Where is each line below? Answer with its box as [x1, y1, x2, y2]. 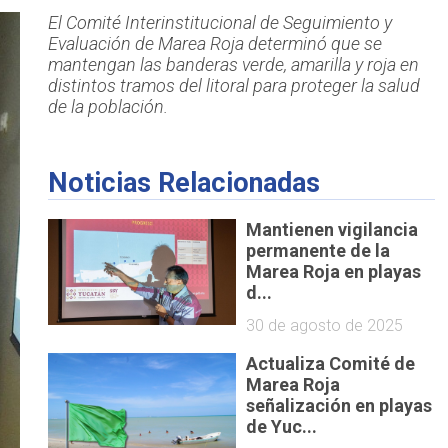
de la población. [47, 96, 168, 118]
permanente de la [246, 239, 391, 261]
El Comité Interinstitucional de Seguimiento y [47, 12, 392, 34]
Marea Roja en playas [246, 260, 422, 282]
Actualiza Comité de [246, 352, 416, 374]
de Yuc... [246, 415, 318, 437]
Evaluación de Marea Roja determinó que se [47, 33, 382, 55]
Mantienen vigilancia [246, 218, 419, 240]
